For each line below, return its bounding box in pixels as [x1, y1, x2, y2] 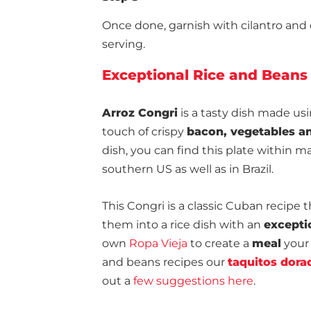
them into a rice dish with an [102, 218, 264, 231]
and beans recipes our [102, 255, 228, 269]
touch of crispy [102, 125, 187, 138]
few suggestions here [133, 274, 253, 287]
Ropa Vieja [129, 237, 187, 250]
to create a [187, 237, 252, 250]
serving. [102, 37, 145, 51]
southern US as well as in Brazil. [102, 162, 274, 176]
